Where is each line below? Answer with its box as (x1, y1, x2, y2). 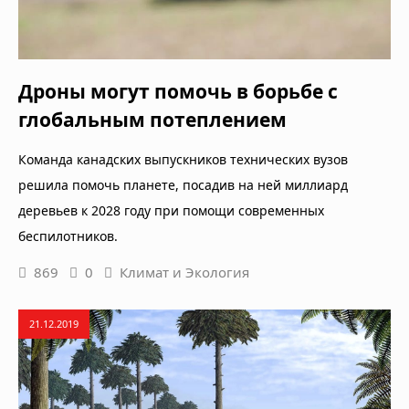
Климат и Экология (120, 263, 249, 282)
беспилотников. (18, 227, 118, 246)
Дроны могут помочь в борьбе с (18, 79, 338, 105)
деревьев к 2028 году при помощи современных (18, 202, 324, 220)
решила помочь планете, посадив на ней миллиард (18, 176, 348, 194)
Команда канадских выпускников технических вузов (18, 151, 348, 169)
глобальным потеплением (18, 107, 287, 133)
